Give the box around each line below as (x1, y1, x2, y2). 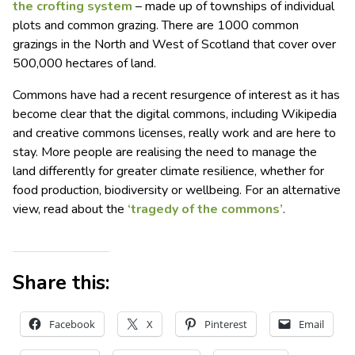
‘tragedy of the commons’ (128, 200, 283, 219)
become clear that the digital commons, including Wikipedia (13, 105, 337, 124)
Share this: (13, 269, 109, 297)
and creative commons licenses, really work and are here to (13, 124, 336, 143)
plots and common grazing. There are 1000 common (13, 17, 299, 35)
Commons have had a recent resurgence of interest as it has (13, 86, 340, 105)
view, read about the (13, 200, 128, 219)
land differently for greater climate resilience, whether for (13, 162, 324, 181)
